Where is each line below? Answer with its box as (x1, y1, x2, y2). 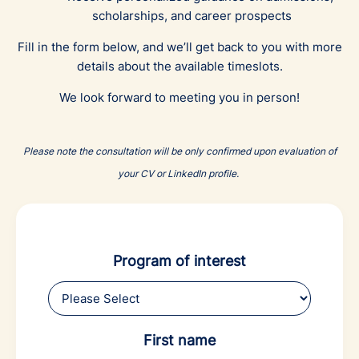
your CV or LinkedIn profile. (118, 167, 241, 179)
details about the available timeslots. (76, 58, 283, 74)
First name (143, 331, 216, 349)
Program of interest (113, 252, 246, 269)
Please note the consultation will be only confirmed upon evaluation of (22, 144, 337, 157)
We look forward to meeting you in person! (59, 89, 300, 105)
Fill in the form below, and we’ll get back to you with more (17, 38, 342, 54)
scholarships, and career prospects (91, 7, 292, 23)
